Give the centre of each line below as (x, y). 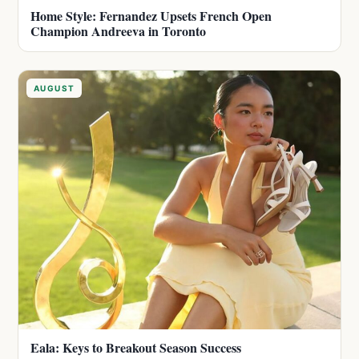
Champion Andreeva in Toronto (118, 31)
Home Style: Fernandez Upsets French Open (151, 16)
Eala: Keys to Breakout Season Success (136, 348)
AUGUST (54, 89)
